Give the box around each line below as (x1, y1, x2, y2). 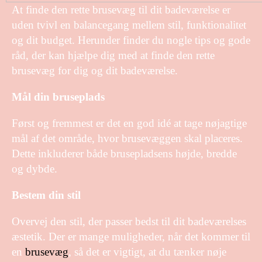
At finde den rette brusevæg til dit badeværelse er (12, 3, 230, 16)
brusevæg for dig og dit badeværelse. (12, 64, 178, 77)
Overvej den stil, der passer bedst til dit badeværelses (12, 215, 246, 227)
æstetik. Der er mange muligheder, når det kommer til (12, 230, 250, 243)
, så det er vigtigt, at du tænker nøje (68, 245, 226, 258)
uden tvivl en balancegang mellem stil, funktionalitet (12, 18, 246, 31)
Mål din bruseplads (12, 90, 105, 103)
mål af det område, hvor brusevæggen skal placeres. (12, 132, 243, 144)
